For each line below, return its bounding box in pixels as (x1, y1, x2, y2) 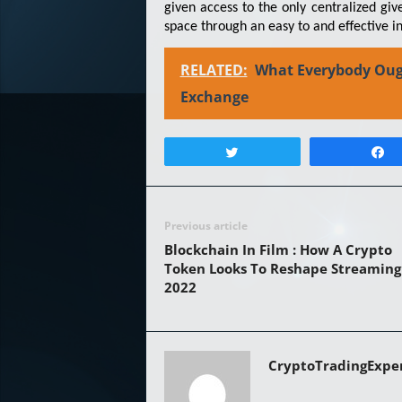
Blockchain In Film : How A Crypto (163, 240, 392, 259)
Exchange (179, 87, 249, 108)
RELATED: (179, 60, 248, 81)
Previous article (163, 218, 248, 234)
